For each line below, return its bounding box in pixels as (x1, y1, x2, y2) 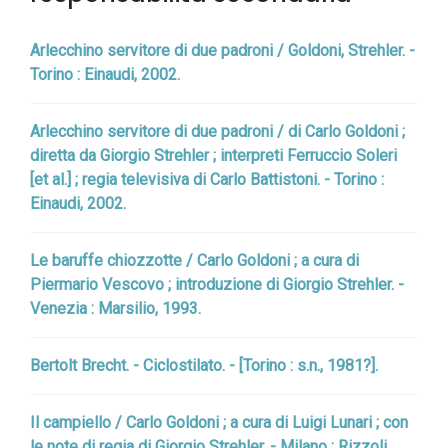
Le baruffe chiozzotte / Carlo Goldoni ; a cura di (30, 251, 359, 270)
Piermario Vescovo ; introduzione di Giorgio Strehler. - (30, 275, 404, 294)
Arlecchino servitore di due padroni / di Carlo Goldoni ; (30, 122, 405, 141)
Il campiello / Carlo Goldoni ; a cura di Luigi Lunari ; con (30, 413, 408, 432)
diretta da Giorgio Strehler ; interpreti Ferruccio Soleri (30, 146, 397, 165)
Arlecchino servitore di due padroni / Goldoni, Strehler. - (30, 41, 415, 60)
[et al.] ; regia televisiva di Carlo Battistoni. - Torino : (30, 170, 384, 189)
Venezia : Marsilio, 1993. (30, 299, 201, 318)
